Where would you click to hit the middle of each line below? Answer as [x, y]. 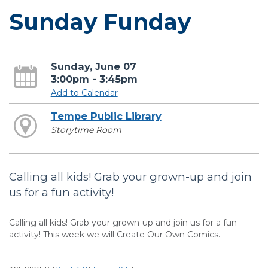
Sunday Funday [100, 22]
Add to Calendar [84, 93]
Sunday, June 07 [93, 66]
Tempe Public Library [106, 116]
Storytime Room [86, 130]
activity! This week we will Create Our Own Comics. [115, 235]
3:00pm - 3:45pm [94, 79]
